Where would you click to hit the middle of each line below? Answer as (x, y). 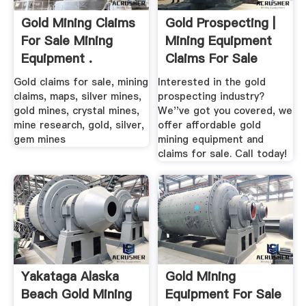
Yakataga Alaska (70, 276)
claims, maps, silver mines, (77, 97)
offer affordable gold (210, 125)
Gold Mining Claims (78, 23)
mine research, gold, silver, (79, 125)
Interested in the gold (212, 82)
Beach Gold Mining (76, 294)
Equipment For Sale (224, 294)
